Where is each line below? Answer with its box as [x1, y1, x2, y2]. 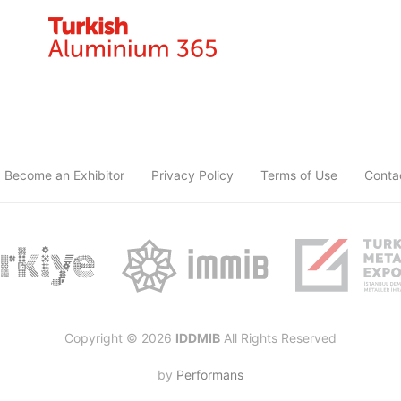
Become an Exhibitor [4, 166, 124, 183]
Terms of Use [260, 166, 337, 183]
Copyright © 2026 [64, 329, 175, 346]
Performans [176, 366, 243, 382]
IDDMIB [175, 329, 220, 346]
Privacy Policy [150, 166, 234, 183]
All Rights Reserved [220, 329, 337, 346]
